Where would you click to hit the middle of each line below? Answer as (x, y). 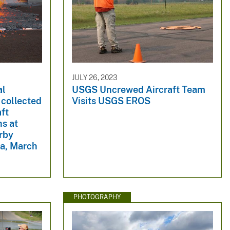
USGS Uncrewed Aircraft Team (138, 90)
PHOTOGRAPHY (97, 197)
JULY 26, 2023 (94, 77)
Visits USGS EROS (111, 101)
